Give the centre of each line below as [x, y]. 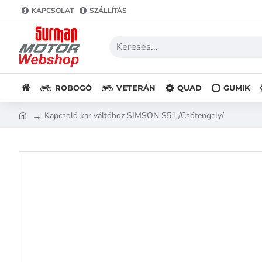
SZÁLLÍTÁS [108, 10]
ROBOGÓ [73, 87]
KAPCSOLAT [53, 10]
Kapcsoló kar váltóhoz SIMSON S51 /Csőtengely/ [134, 115]
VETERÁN [136, 87]
